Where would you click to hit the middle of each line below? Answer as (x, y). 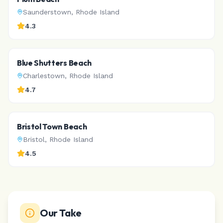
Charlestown (44, 76)
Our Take (61, 213)
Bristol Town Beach (52, 126)
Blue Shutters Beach (54, 63)
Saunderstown (47, 12)
